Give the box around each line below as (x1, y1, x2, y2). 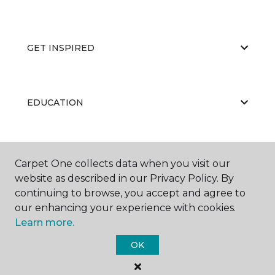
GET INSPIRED (27, 42, 95, 53)
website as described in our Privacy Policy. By (15, 172, 234, 184)
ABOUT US (27, 151, 75, 163)
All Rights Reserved (95, 261, 180, 273)
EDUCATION (27, 96, 83, 108)
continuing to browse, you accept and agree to (15, 187, 246, 199)
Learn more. (15, 217, 74, 228)
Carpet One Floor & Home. (96, 249, 212, 260)
